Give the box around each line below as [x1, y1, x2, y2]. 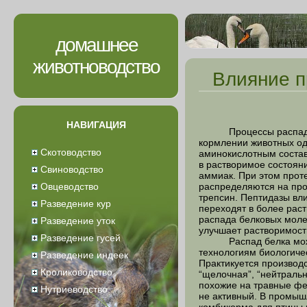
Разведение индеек [38, 249, 128, 260]
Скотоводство [38, 147, 101, 158]
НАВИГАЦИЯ [66, 119, 126, 130]
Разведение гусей [38, 232, 121, 243]
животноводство [33, 56, 160, 77]
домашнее [55, 34, 138, 56]
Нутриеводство [38, 284, 108, 295]
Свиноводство [38, 164, 103, 175]
